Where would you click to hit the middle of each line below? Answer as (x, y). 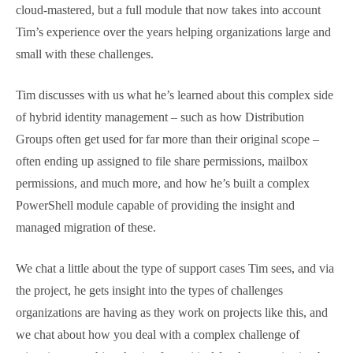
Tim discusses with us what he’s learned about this (167, 192)
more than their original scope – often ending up (161, 258)
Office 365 (302, 19)
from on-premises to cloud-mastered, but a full (156, 85)
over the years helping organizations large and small (173, 129)
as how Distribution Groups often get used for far (165, 236)
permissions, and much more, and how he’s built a (167, 302)
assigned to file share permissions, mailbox (145, 280)
